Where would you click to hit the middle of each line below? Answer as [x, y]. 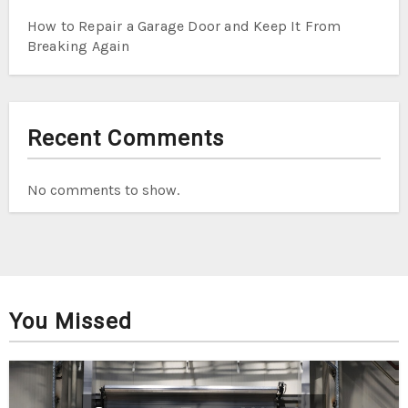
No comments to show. [103, 189]
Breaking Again [78, 46]
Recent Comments [126, 138]
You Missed [70, 321]
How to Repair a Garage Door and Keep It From [184, 25]
